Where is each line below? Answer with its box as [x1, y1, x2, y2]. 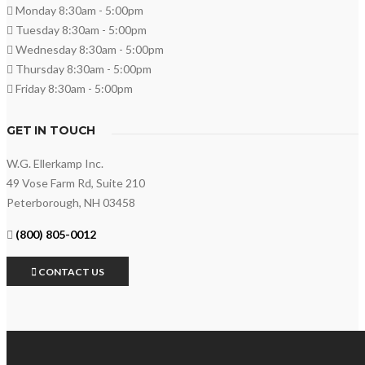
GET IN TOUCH [7, 122, 96, 138]
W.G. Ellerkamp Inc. [7, 156, 103, 170]
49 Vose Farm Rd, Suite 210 [7, 175, 145, 190]
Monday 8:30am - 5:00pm [13, 2, 143, 17]
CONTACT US [37, 265, 104, 278]
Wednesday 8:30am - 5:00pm [13, 42, 164, 56]
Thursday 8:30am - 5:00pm [13, 61, 152, 76]
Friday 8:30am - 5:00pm [13, 81, 133, 95]
